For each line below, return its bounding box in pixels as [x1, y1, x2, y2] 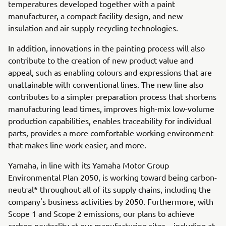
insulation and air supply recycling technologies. [8, 23, 178, 33]
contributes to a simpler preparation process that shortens [8, 91, 216, 101]
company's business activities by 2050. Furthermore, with [8, 196, 213, 206]
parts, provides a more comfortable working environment [8, 128, 213, 138]
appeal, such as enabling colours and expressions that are [8, 67, 212, 77]
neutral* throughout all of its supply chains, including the [8, 184, 211, 194]
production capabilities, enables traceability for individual [8, 116, 211, 126]
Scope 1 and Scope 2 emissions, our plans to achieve [8, 208, 195, 218]
